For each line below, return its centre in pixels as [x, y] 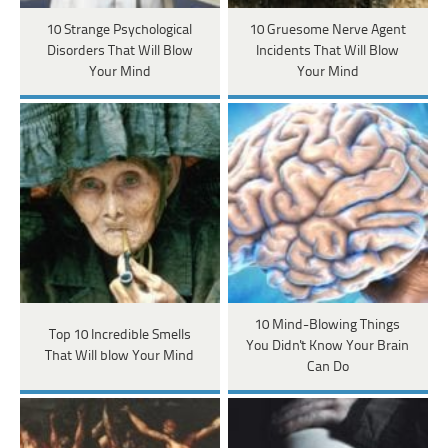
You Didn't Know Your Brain [328, 346]
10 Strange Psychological [120, 30]
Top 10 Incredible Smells [119, 336]
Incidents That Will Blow [328, 51]
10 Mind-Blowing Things [328, 325]
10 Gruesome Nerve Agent [327, 30]
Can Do [327, 367]
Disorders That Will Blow [119, 51]
